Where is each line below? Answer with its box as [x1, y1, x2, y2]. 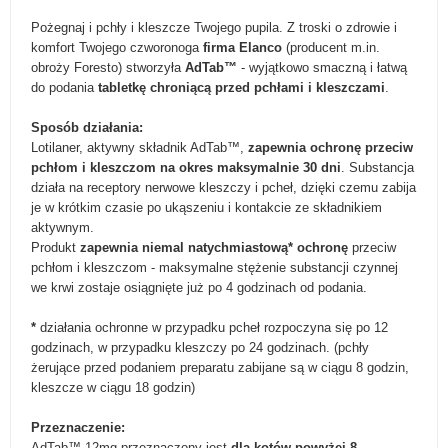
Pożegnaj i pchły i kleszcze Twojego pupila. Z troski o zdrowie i [31, 20, 397, 35]
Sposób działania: [31, 120, 143, 135]
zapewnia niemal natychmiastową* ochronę [80, 240, 348, 255]
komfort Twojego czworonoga [31, 40, 203, 55]
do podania [31, 80, 94, 95]
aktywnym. [31, 220, 94, 235]
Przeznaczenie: [31, 420, 125, 435]
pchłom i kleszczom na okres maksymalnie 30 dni [31, 160, 341, 175]
